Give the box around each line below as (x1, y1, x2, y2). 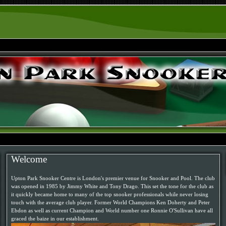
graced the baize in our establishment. (11, 216, 99, 221)
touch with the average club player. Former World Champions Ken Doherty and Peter (11, 200, 210, 205)
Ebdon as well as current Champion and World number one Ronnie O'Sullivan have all (11, 208, 213, 213)
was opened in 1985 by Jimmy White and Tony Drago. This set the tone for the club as (11, 184, 213, 189)
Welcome (11, 154, 47, 164)
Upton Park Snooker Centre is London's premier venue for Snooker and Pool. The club (11, 176, 215, 181)
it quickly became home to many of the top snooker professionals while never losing (11, 192, 208, 197)
